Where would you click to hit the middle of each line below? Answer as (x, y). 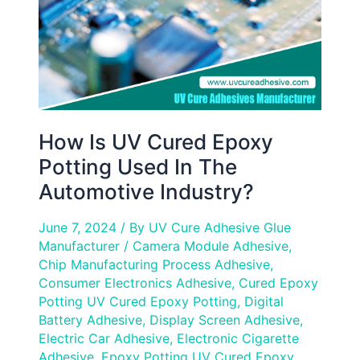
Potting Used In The (138, 166)
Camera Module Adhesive (211, 246)
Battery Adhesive (90, 320)
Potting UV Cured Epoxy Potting (138, 302)
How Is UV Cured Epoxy (156, 141)
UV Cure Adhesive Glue (220, 228)
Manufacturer (81, 246)
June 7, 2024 (80, 228)
